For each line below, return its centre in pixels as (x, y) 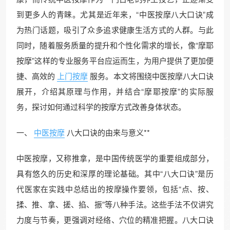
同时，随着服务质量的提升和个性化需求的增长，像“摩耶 (115, 45)
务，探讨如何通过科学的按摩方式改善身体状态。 (101, 107)
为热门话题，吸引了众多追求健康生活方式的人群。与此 (115, 30)
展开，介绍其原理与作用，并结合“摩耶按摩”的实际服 (115, 91)
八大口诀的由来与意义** (108, 132)
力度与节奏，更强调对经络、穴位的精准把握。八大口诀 (115, 220)
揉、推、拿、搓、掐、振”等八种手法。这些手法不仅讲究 (115, 204)
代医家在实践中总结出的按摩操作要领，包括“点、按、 (115, 189)
